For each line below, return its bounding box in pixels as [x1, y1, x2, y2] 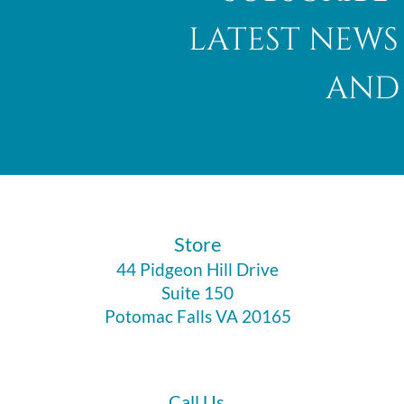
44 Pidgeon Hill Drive [116, 258, 280, 280]
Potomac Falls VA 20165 [104, 305, 291, 326]
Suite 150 [161, 281, 234, 303]
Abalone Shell [187, 89, 314, 113]
